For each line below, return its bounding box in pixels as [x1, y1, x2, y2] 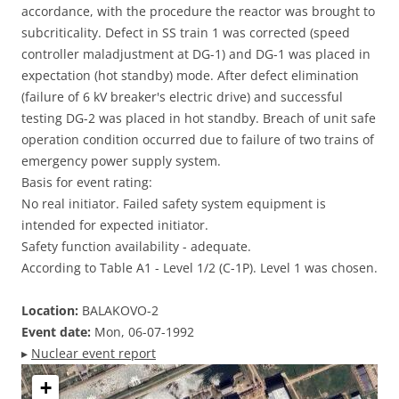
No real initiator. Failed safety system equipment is [21, 195, 326, 212]
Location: [21, 302, 78, 319]
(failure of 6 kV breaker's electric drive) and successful [21, 88, 343, 105]
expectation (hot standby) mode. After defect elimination [21, 67, 359, 84]
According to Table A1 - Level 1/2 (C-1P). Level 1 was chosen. [21, 259, 378, 276]
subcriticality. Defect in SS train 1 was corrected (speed [21, 24, 350, 41]
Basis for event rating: [21, 174, 152, 191]
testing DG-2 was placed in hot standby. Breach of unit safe [21, 110, 376, 126]
